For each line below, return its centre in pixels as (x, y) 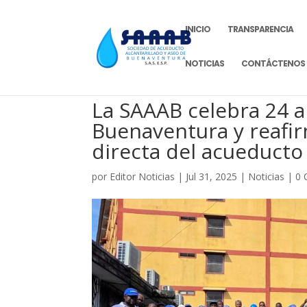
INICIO (198, 29)
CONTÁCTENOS (273, 63)
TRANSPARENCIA (261, 29)
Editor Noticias (143, 176)
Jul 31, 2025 (212, 176)
